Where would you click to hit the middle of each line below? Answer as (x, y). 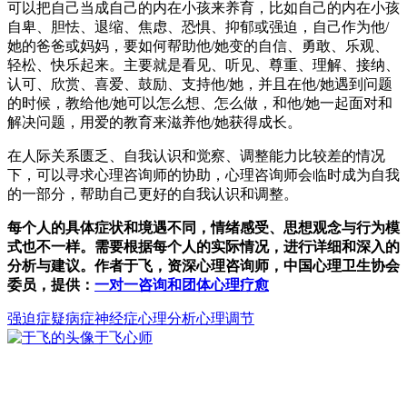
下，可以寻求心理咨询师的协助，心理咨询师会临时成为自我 (203, 174)
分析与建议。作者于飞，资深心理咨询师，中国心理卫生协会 (203, 265)
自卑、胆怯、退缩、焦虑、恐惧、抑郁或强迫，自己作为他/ (198, 26)
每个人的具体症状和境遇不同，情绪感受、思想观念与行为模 (203, 227)
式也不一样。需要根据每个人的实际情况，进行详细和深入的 (203, 246)
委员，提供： (51, 284)
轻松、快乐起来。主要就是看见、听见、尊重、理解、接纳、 (203, 65)
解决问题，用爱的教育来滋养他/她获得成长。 (154, 122)
